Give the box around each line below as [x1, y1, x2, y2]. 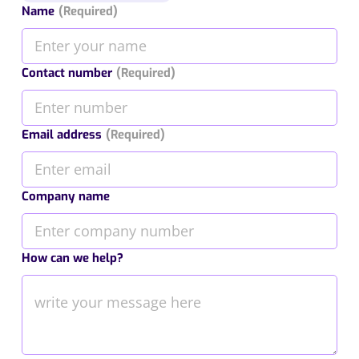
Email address [21, 126, 102, 143]
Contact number [21, 64, 112, 81]
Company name [21, 188, 110, 204]
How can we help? [21, 249, 123, 266]
